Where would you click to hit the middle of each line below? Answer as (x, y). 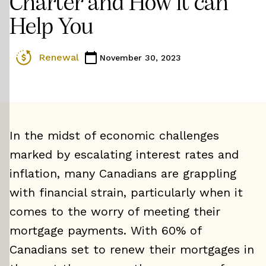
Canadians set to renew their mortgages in (132, 249)
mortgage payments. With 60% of (105, 230)
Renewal (59, 57)
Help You (51, 28)
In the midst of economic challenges (114, 135)
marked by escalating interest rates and (124, 154)
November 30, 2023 (140, 57)
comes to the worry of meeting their (115, 211)
